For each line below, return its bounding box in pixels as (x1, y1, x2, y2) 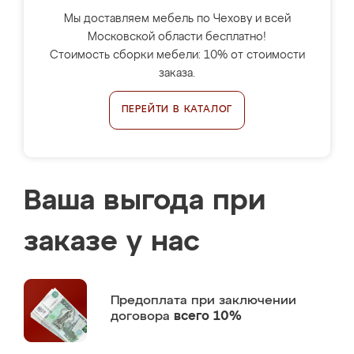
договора (111, 310, 174, 323)
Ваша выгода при (24, 187, 265, 216)
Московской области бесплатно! (88, 32, 266, 43)
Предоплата (111, 294, 191, 307)
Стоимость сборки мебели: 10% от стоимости (49, 50, 305, 61)
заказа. (159, 68, 195, 79)
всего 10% (174, 310, 242, 323)
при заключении (191, 294, 296, 307)
